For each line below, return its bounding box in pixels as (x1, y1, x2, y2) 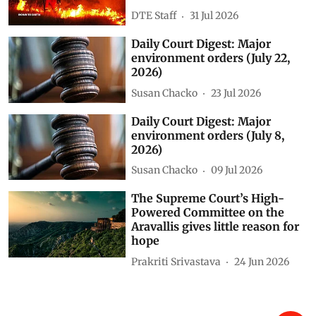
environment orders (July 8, (131, 128, 285, 142)
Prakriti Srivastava (131, 255, 221, 268)
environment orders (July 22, (131, 51, 291, 66)
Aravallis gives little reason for (131, 219, 300, 234)
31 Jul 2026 (190, 9, 239, 23)
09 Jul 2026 (211, 164, 263, 177)
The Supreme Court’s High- (131, 191, 285, 206)
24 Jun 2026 (234, 255, 290, 268)
